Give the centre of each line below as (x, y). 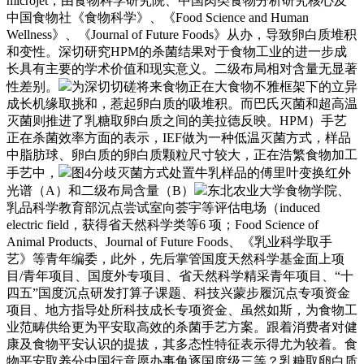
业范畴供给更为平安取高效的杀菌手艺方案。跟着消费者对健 (182, 327)
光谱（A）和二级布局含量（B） (100, 190)
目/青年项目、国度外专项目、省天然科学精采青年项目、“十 (180, 275)
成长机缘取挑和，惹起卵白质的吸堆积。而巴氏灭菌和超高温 (182, 103)
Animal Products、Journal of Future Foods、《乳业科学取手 (169, 241)
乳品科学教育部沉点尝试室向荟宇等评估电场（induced (163, 207)
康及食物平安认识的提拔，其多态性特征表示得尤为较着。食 (182, 344)
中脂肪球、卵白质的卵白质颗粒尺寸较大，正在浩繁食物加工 (182, 154)
